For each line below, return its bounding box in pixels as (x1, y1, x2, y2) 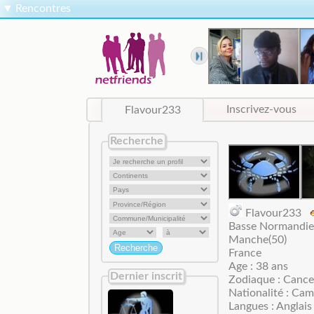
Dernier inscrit (110, 270, 183, 282)
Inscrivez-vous (226, 104, 297, 116)
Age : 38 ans (228, 260, 288, 272)
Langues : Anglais (228, 300, 312, 312)
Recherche (110, 135, 164, 146)
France (228, 247, 261, 259)
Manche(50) (228, 233, 287, 245)
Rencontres (15, 3, 71, 15)
